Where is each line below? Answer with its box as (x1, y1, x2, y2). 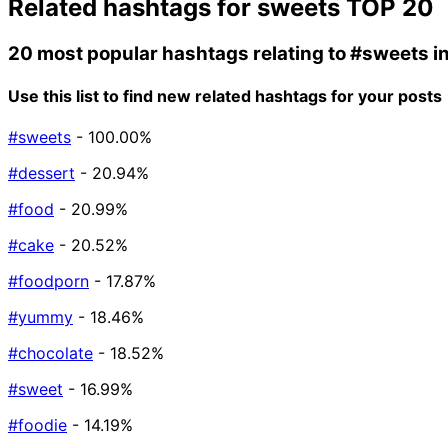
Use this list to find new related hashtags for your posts (8, 85, 442, 106)
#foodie (8, 415, 67, 436)
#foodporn (8, 271, 89, 292)
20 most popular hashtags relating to (8, 41, 350, 65)
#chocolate (8, 343, 93, 364)
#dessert (8, 163, 75, 184)
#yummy (8, 307, 73, 328)
